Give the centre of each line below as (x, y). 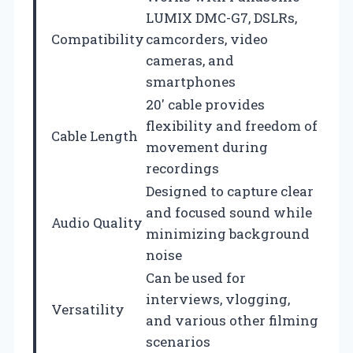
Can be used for (196, 277)
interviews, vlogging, (218, 299)
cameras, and (190, 60)
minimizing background (228, 233)
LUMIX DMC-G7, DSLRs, (221, 17)
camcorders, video (207, 39)
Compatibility (98, 39)
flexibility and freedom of (232, 125)
